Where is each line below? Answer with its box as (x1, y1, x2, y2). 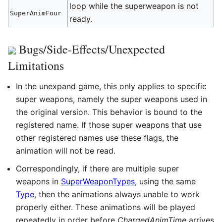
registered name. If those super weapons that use (16, 119, 202, 130)
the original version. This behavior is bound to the (16, 107, 202, 117)
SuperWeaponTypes (61, 176, 135, 186)
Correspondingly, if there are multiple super (16, 163, 179, 173)
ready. (69, 13, 93, 24)
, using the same (135, 176, 196, 186)
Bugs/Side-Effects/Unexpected (16, 41, 165, 57)
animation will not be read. (16, 145, 115, 156)
